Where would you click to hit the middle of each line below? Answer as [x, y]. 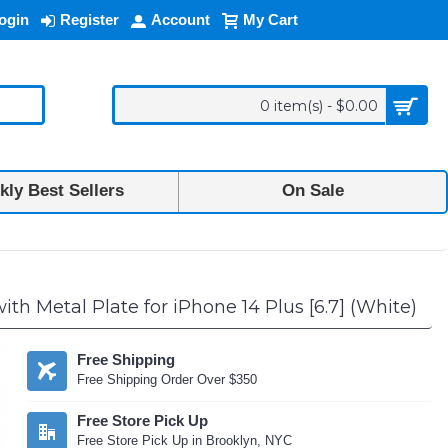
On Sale [312, 190]
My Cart [270, 19]
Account [180, 19]
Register [89, 19]
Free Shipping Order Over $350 [167, 379]
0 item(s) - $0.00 [318, 106]
